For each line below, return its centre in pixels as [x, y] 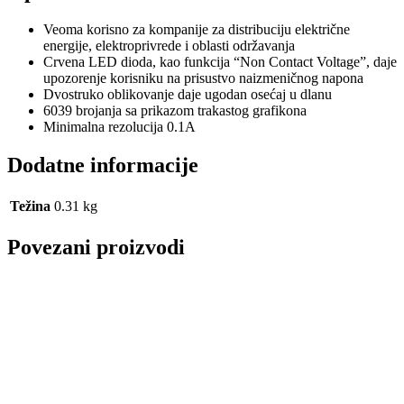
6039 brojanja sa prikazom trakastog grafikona [175, 111]
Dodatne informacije [103, 165]
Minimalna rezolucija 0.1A [119, 127]
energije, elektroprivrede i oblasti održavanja [169, 46]
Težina [30, 206]
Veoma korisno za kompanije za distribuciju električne [197, 30]
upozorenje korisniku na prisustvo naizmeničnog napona [203, 78]
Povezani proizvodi [96, 247]
